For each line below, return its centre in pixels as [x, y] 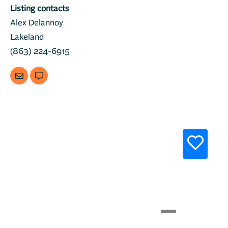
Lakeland [27, 37]
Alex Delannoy [37, 23]
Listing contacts [40, 9]
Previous [41, 174]
